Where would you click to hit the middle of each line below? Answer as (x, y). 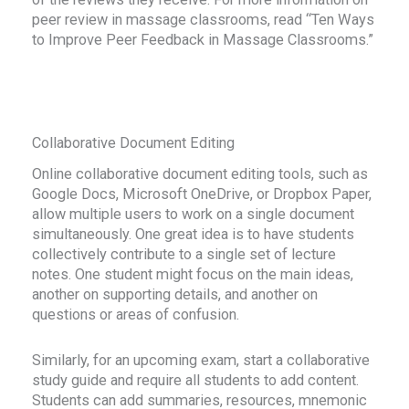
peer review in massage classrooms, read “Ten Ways (204, 20)
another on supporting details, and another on (175, 294)
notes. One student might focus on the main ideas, (193, 274)
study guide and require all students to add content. (196, 381)
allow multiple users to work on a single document (194, 214)
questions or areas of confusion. (136, 314)
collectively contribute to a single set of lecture (184, 254)
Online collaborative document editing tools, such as (200, 173)
